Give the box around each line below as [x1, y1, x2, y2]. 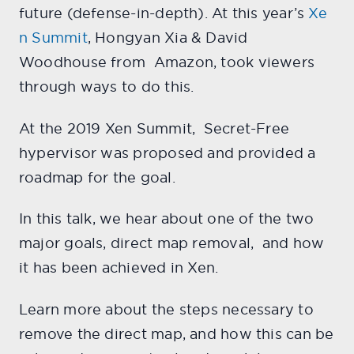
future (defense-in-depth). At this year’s [19, 4, 309, 23]
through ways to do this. [19, 77, 194, 96]
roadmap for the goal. [19, 168, 175, 186]
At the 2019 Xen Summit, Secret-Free [19, 119, 290, 137]
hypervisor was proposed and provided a [19, 143, 316, 162]
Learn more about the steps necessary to [19, 299, 314, 318]
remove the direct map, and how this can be [19, 324, 334, 343]
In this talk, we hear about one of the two [19, 209, 314, 228]
